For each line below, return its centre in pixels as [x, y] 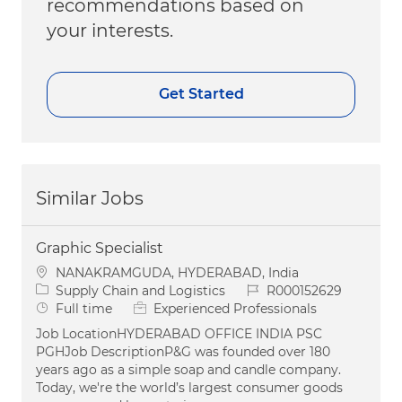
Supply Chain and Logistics [140, 290]
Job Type [63, 307]
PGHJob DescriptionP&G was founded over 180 [183, 351]
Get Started [201, 94]
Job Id [265, 289]
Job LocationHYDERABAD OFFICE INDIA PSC [179, 333]
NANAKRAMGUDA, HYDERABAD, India [177, 272]
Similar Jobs [90, 198]
